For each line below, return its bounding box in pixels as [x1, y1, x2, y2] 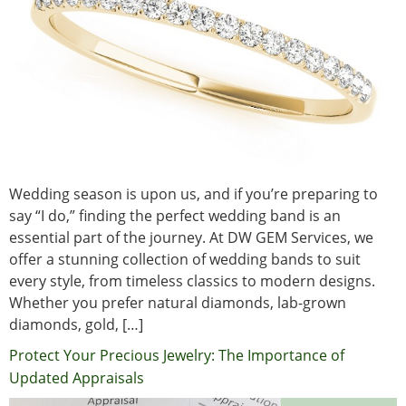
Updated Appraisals [9, 367, 144, 388]
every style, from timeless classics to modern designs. [9, 270, 375, 291]
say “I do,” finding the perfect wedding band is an [9, 205, 341, 226]
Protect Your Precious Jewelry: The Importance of [9, 344, 344, 365]
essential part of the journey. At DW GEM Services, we [9, 227, 373, 247]
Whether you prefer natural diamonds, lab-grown [9, 292, 346, 313]
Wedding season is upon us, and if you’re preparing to [9, 183, 378, 204]
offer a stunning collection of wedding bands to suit [9, 248, 361, 269]
